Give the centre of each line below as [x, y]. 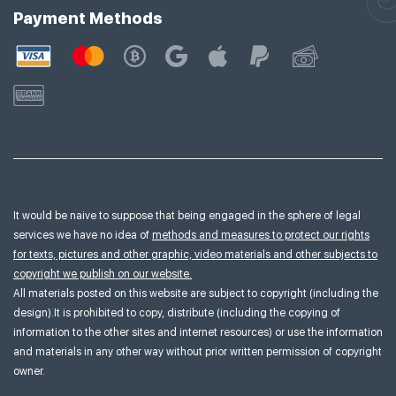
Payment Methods [88, 19]
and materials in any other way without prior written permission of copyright [198, 352]
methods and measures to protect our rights [261, 236]
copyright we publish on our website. [103, 274]
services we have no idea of [83, 236]
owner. [29, 372]
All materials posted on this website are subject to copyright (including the [196, 294]
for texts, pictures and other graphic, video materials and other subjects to [195, 255]
